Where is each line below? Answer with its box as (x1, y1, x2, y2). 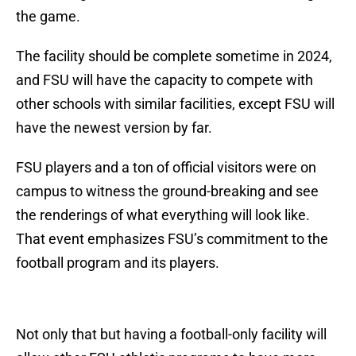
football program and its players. (16, 254, 219, 272)
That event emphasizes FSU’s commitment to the (16, 230, 328, 248)
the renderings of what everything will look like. (16, 207, 310, 224)
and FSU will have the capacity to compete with (16, 72, 313, 89)
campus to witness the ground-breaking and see (16, 183, 319, 200)
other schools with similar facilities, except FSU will (16, 95, 335, 113)
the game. (16, 8, 80, 25)
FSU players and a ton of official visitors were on (16, 159, 316, 176)
